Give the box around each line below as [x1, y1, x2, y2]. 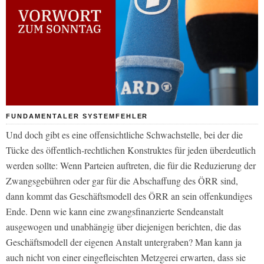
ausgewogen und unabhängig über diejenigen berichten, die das [6, 220, 241, 233]
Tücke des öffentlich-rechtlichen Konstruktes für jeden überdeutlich [6, 144, 256, 157]
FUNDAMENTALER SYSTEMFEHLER [6, 113, 148, 120]
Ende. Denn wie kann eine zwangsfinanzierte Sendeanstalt [6, 205, 223, 218]
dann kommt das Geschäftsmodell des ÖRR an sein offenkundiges [6, 190, 252, 203]
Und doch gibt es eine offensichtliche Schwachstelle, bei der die [6, 128, 243, 141]
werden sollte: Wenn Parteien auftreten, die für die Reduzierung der [6, 159, 256, 172]
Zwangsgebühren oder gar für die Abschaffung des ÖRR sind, [6, 174, 238, 187]
